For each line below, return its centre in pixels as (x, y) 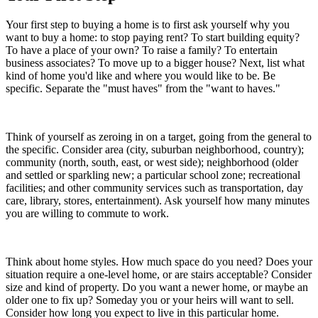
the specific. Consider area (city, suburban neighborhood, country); (155, 150)
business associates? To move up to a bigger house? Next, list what (155, 63)
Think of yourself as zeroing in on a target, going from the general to (159, 137)
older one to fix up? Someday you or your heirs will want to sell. (150, 300)
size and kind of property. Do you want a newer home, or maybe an (157, 287)
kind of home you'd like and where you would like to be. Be (141, 76)
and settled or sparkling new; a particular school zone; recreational (153, 175)
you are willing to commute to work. (87, 214)
